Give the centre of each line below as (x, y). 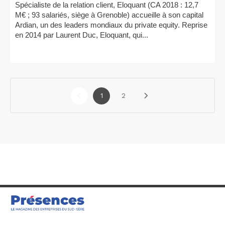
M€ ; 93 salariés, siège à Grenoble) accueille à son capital (109, 15)
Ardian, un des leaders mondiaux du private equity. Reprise (111, 25)
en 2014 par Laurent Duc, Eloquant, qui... (82, 35)
